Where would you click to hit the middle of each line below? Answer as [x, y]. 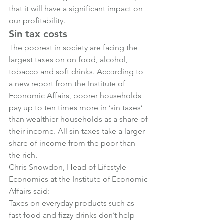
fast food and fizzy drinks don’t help [73, 215]
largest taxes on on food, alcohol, [69, 59]
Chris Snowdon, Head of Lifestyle [69, 167]
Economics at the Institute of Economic [79, 179]
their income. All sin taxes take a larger [78, 131]
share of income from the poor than [73, 143]
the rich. [23, 155]
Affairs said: [29, 191]
